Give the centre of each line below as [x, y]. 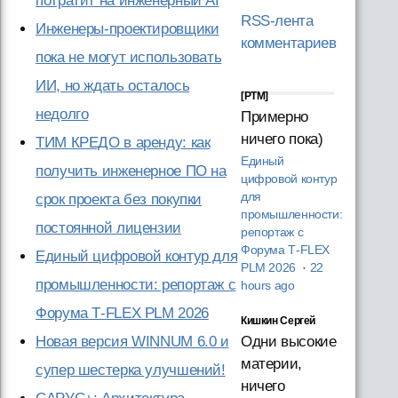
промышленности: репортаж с [136, 285]
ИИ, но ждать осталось [113, 86]
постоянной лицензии [108, 228]
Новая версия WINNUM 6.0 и [132, 342]
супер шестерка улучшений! [131, 370]
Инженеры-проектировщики [127, 29]
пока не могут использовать [129, 57]
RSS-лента [277, 20]
